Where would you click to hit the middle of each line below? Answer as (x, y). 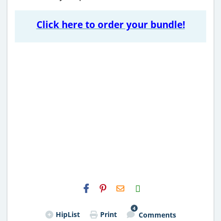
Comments (157, 215)
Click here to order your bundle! (110, 24)
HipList (68, 214)
